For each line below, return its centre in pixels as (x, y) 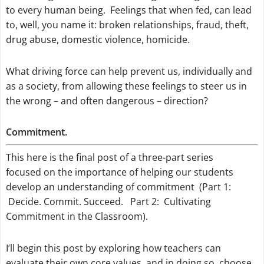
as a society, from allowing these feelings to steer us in (126, 86)
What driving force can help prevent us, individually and (129, 71)
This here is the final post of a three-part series (109, 158)
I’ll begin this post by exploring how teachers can (113, 248)
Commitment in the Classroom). (77, 217)
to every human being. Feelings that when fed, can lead (128, 10)
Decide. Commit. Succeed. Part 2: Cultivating (108, 202)
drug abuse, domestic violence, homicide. (98, 39)
